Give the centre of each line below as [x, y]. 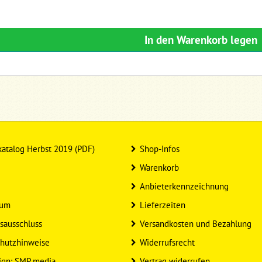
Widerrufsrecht [167, 242]
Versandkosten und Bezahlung [196, 224]
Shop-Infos [160, 149]
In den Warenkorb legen [201, 40]
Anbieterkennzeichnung [184, 186]
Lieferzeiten [163, 205]
